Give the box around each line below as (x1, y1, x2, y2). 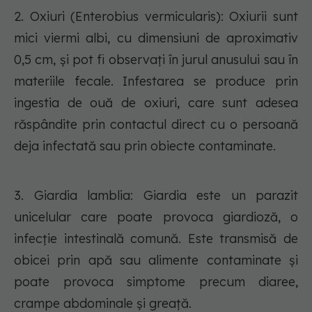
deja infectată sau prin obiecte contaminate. (14, 138, 276, 155)
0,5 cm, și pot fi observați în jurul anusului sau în (14, 52, 298, 68)
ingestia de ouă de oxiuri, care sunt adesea (14, 95, 298, 111)
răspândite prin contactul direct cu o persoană (14, 116, 298, 133)
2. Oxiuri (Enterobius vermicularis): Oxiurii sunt (14, 8, 298, 25)
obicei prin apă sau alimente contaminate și (14, 252, 298, 269)
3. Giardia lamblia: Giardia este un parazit (14, 187, 298, 204)
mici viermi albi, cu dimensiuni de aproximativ (14, 30, 298, 47)
